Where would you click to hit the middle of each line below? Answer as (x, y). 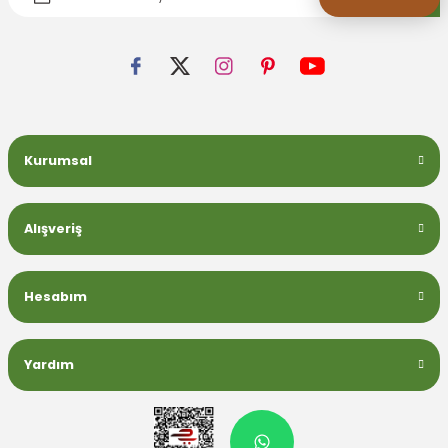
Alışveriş (53, 228)
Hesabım (55, 296)
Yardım (49, 364)
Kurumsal (58, 160)
